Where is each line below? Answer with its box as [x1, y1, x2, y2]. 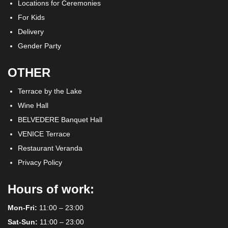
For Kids [18, 13, 45, 21]
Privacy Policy [18, 158, 62, 166]
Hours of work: [8, 182, 94, 196]
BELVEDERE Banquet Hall [18, 115, 102, 124]
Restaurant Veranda [18, 144, 82, 152]
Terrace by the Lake [18, 87, 82, 95]
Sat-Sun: [8, 217, 38, 226]
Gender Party [18, 41, 61, 50]
